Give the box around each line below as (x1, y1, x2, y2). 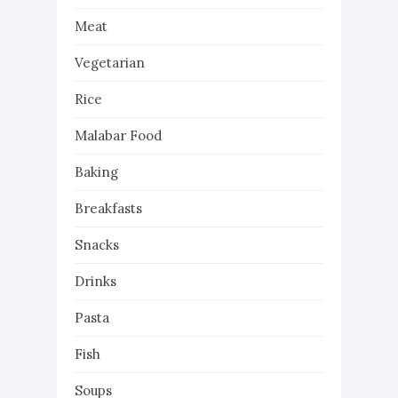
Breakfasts (75, 199, 142, 217)
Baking (75, 163, 118, 180)
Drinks (75, 272, 116, 290)
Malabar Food (75, 126, 162, 144)
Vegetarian (75, 53, 145, 71)
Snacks (75, 235, 119, 253)
